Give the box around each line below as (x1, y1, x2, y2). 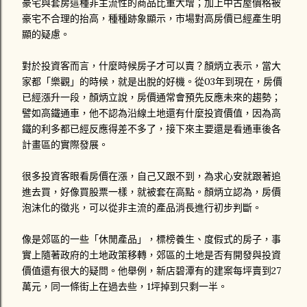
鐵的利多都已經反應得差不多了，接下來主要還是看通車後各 (22, 123, 281, 135)
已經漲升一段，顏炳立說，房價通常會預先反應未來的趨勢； (22, 91, 281, 103)
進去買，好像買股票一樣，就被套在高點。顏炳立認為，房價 (22, 186, 281, 198)
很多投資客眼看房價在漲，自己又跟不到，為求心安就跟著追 (22, 170, 281, 182)
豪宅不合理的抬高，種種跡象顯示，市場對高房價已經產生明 (22, 12, 281, 25)
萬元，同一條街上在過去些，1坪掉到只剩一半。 (22, 280, 228, 293)
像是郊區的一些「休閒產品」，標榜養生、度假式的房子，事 (22, 233, 281, 245)
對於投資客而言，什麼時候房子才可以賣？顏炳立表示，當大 (22, 60, 281, 72)
